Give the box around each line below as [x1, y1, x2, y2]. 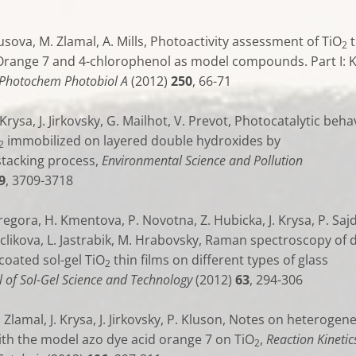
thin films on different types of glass [110, 251, 328, 269]
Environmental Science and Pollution [102, 152, 303, 169]
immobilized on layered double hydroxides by [4, 132, 281, 149]
